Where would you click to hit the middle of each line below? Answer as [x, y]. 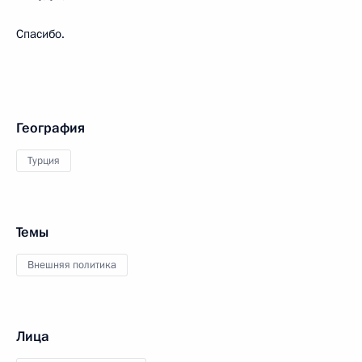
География [51, 128]
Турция [44, 160]
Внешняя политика [72, 265]
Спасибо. [40, 34]
